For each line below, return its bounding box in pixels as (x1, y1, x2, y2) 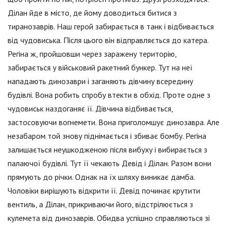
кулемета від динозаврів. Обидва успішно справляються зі (8, 213, 210, 223)
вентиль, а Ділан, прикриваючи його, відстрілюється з (8, 199, 193, 210)
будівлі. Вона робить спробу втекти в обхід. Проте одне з (8, 90, 210, 100)
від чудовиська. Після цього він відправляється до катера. (8, 35, 208, 46)
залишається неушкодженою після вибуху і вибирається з (8, 144, 207, 155)
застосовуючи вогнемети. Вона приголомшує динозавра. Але (8, 117, 219, 128)
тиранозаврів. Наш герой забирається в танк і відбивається (8, 21, 214, 32)
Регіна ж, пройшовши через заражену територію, (8, 49, 176, 59)
